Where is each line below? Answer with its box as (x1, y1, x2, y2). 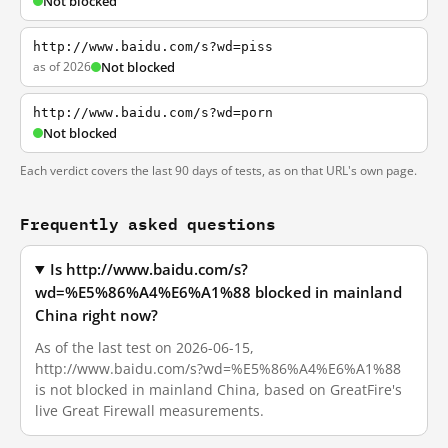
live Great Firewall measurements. (35, 401, 264, 420)
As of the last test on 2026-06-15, (35, 338, 254, 357)
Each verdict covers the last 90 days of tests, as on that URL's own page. (20, 162, 417, 179)
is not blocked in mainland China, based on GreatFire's (35, 380, 402, 399)
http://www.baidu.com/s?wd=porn (33, 105, 273, 120)
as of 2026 (33, 58, 91, 75)
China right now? (35, 306, 158, 325)
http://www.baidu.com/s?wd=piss (33, 39, 273, 54)
